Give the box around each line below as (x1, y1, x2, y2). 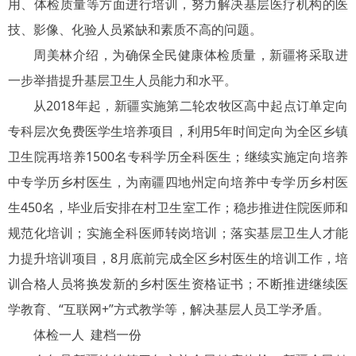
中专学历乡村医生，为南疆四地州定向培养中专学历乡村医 (8, 173, 348, 192)
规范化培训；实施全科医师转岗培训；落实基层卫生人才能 (8, 224, 348, 242)
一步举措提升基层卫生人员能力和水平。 (8, 72, 237, 90)
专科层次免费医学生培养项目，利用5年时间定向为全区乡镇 (8, 122, 348, 141)
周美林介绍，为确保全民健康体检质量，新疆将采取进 (33, 46, 348, 64)
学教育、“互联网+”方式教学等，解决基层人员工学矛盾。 (8, 300, 330, 319)
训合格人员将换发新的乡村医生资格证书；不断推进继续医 (8, 275, 348, 293)
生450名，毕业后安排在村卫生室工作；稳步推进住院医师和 (8, 199, 348, 217)
